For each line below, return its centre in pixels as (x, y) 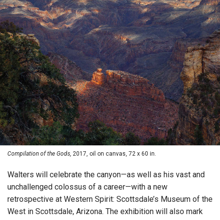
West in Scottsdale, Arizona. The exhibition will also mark (105, 211)
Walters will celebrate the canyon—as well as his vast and (106, 174)
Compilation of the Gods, (39, 153)
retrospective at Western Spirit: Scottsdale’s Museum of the (110, 199)
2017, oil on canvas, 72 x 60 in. (114, 153)
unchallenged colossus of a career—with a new (87, 187)
